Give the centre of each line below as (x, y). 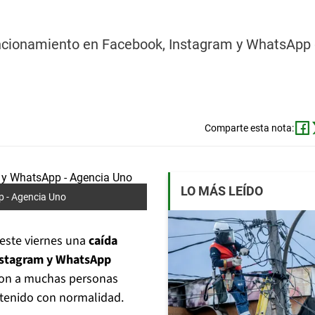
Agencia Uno (39, 197)
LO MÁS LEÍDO (222, 191)
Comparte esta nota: (249, 128)
